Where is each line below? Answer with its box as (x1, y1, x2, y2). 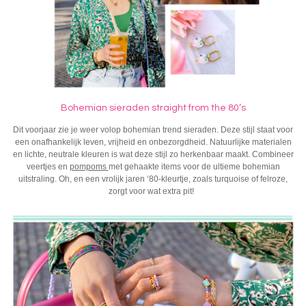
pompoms (69, 161, 109, 171)
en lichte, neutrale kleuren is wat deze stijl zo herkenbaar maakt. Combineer (12, 149, 294, 159)
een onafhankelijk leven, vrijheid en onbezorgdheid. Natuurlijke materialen (14, 137, 292, 147)
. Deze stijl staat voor (217, 124, 293, 135)
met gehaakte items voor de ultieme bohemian (108, 161, 280, 171)
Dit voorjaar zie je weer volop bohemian (13, 124, 163, 135)
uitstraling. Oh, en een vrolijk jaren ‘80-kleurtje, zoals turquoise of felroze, (18, 173, 288, 184)
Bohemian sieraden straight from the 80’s (60, 102, 246, 113)
